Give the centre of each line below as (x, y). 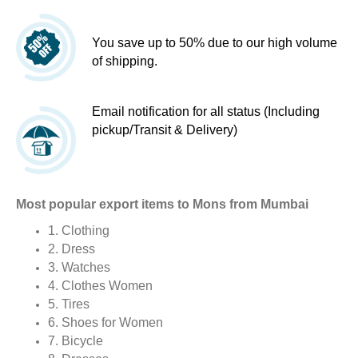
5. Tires (69, 304)
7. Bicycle (76, 341)
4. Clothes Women (100, 286)
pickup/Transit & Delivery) (165, 130)
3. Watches (79, 268)
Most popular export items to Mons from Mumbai (162, 205)
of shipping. (125, 62)
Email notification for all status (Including (206, 112)
